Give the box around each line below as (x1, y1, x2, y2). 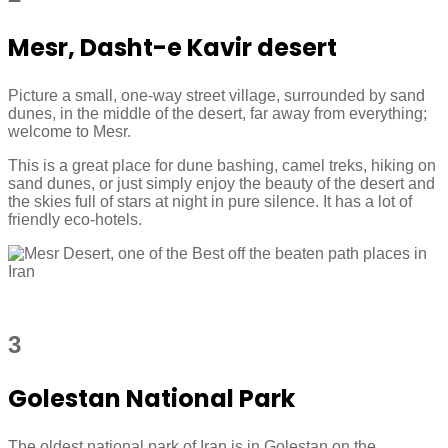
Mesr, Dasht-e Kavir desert (8, 30, 337, 64)
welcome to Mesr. (8, 122, 131, 140)
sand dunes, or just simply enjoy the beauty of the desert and (8, 174, 435, 192)
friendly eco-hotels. (8, 210, 142, 228)
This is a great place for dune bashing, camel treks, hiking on (8, 156, 436, 174)
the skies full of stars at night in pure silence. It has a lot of (8, 192, 412, 210)
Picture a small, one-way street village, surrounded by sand (8, 86, 425, 104)
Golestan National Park (8, 381, 300, 415)
